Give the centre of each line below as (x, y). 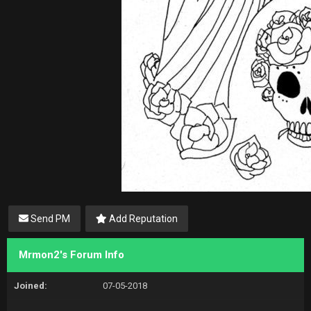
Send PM (49, 219)
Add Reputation (142, 219)
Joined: (31, 286)
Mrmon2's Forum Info (72, 255)
